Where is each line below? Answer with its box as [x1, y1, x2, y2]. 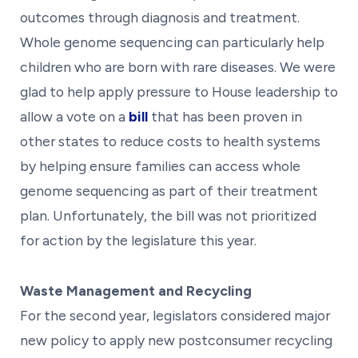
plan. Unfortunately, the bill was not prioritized [20, 206, 316, 224]
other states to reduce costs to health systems [20, 132, 320, 149]
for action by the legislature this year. [20, 231, 257, 249]
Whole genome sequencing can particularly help [20, 33, 324, 50]
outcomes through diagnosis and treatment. [20, 8, 300, 26]
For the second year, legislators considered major [20, 306, 330, 324]
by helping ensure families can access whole [20, 157, 300, 174]
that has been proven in [148, 107, 302, 125]
